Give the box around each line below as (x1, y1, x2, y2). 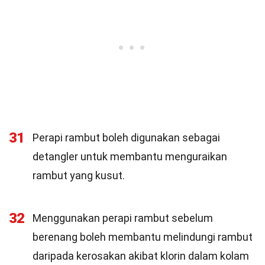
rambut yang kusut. (33, 169, 125, 182)
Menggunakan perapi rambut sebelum (33, 212, 213, 224)
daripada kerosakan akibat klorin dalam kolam (33, 250, 249, 262)
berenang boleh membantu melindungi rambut (33, 231, 253, 243)
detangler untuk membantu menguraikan (33, 150, 227, 163)
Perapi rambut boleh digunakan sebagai (33, 131, 220, 144)
